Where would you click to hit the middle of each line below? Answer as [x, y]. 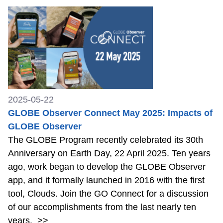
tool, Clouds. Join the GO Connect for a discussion [108, 194]
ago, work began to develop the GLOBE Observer [107, 167]
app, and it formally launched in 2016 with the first [106, 180]
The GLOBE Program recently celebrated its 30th [106, 140]
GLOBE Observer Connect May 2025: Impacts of [110, 113]
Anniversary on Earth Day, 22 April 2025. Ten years [109, 154]
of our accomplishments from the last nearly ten [102, 207]
